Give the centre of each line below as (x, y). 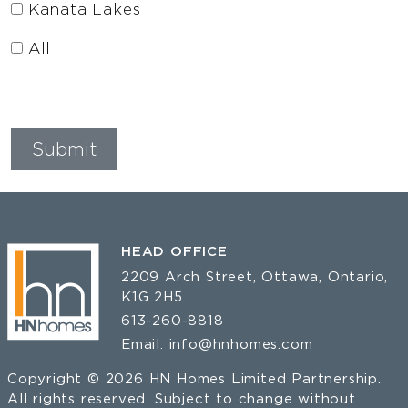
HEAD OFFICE (174, 250)
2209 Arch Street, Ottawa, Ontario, (255, 276)
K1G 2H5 (152, 296)
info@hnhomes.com (241, 343)
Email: (145, 343)
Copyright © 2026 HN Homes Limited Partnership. (194, 378)
